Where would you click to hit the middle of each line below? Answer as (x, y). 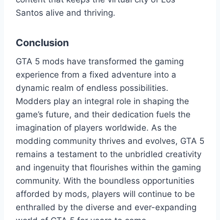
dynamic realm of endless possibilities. (92, 88)
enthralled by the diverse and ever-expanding (106, 207)
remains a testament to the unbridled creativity (109, 154)
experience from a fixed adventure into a (96, 75)
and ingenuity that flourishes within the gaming (108, 168)
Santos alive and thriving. (66, 13)
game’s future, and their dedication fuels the (103, 115)
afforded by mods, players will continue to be (105, 194)
